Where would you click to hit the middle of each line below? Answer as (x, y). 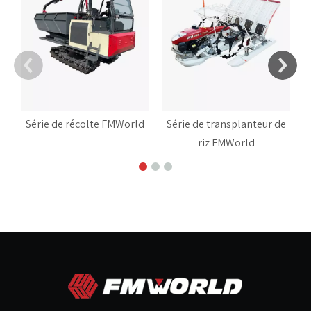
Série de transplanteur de (226, 124)
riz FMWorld (226, 142)
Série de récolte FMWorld (85, 124)
